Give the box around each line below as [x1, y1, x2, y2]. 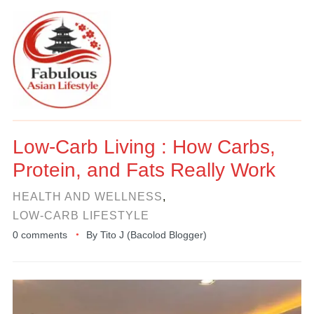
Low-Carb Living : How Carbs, [12, 136, 275, 158]
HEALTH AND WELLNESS [12, 191, 163, 203]
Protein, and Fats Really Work [12, 159, 275, 181]
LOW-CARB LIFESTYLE [12, 210, 149, 221]
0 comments [12, 229, 67, 240]
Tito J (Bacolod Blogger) [100, 229, 207, 240]
